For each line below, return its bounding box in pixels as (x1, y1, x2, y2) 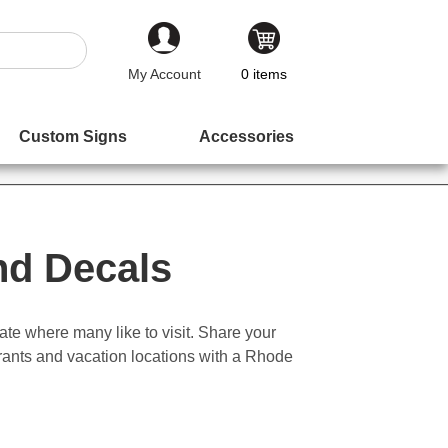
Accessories (198, 128, 294, 145)
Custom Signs (19, 128, 128, 145)
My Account (127, 66, 201, 82)
